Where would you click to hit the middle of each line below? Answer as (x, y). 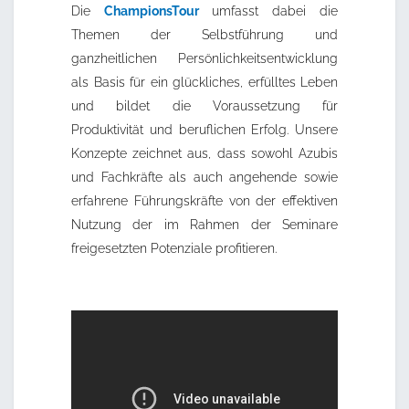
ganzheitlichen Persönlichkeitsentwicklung (204, 59)
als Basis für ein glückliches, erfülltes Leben (204, 83)
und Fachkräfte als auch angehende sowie (204, 178)
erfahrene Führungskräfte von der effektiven (204, 201)
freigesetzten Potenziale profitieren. (174, 249)
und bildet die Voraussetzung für (204, 106)
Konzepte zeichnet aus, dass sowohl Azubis (204, 154)
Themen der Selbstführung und (204, 35)
